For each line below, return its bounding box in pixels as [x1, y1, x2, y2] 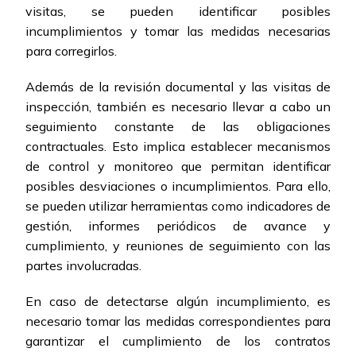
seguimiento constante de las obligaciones [25, 118, 331, 135]
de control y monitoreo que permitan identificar [25, 158, 331, 175]
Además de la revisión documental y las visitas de [25, 79, 331, 95]
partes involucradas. [25, 257, 141, 274]
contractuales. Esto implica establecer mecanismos [25, 138, 331, 155]
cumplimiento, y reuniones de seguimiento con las [25, 238, 331, 254]
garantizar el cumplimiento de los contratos [25, 333, 331, 350]
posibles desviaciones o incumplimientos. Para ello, [25, 178, 331, 195]
